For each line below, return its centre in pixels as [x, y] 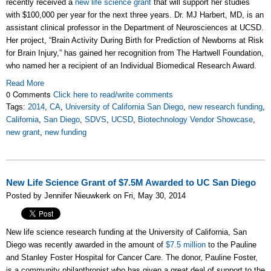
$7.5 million [186, 244]
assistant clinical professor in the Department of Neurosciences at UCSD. [135, 27]
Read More [25, 83]
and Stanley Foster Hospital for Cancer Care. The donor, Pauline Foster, [132, 257]
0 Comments [30, 94]
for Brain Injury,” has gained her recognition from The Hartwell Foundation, [135, 53]
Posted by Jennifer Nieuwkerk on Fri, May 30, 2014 [96, 195]
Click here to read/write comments [113, 94]
